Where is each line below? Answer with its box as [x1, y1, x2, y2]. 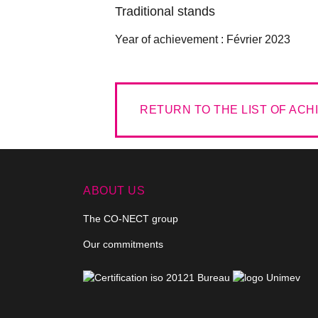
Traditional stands [115, 4, 215, 18]
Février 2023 [224, 33, 290, 45]
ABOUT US [83, 185, 145, 197]
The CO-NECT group [83, 213, 178, 224]
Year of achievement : [115, 33, 224, 45]
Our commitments [83, 238, 163, 250]
